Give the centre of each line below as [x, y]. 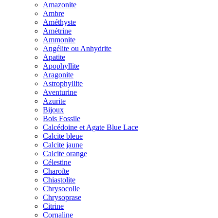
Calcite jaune [63, 145]
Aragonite [58, 74]
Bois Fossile [62, 118]
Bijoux [53, 109]
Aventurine [60, 92]
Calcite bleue [63, 136]
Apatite [54, 57]
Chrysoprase [62, 197]
